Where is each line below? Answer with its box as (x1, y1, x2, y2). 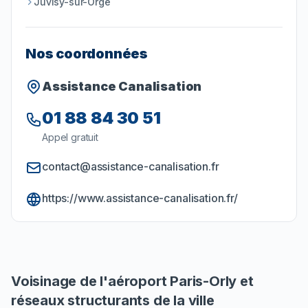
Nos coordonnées (25, 45, 148, 63)
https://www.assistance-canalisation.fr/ (42, 191, 238, 206)
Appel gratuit (42, 131, 98, 144)
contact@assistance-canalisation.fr (42, 159, 219, 174)
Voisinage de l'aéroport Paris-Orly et (11, 273, 254, 290)
